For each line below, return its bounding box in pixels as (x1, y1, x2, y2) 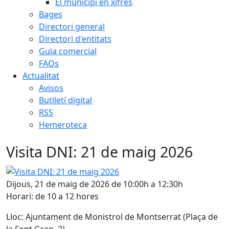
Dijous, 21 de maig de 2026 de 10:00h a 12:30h (6, 178, 183, 190)
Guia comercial (39, 45, 97, 57)
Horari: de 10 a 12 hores (6, 190, 99, 202)
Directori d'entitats (39, 33, 111, 44)
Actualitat (22, 70, 59, 81)
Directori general (39, 21, 105, 32)
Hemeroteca (39, 119, 87, 130)
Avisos (39, 82, 63, 94)
